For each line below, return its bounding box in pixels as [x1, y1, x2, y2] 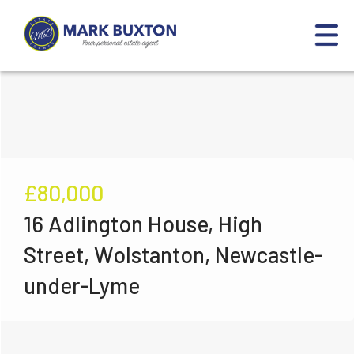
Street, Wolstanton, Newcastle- [24, 241, 323, 268]
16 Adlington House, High [24, 210, 262, 237]
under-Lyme [24, 272, 140, 299]
